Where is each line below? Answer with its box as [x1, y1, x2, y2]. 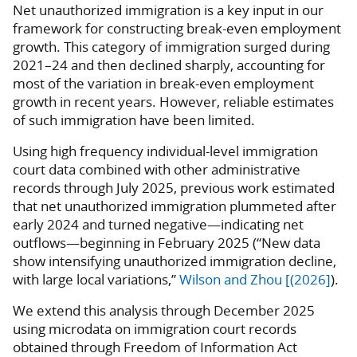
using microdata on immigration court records [13, 320, 296, 339]
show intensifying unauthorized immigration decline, [13, 252, 336, 271]
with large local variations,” [13, 270, 179, 289]
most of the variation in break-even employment [13, 74, 314, 93]
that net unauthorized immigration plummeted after [13, 197, 336, 216]
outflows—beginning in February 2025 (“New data [13, 233, 320, 253]
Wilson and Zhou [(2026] [179, 270, 331, 289]
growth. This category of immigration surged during [13, 37, 330, 57]
